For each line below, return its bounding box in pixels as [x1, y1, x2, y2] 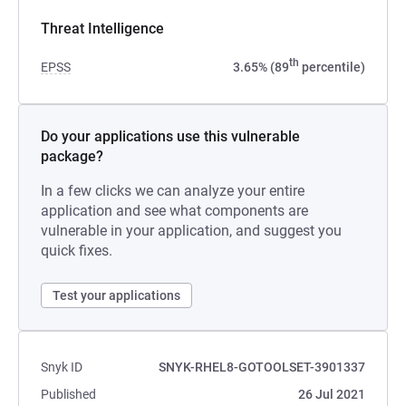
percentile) [299, 60, 365, 74]
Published [41, 387, 96, 401]
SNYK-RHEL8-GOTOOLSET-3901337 [159, 360, 365, 374]
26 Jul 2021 [298, 387, 365, 401]
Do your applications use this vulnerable [41, 128, 300, 145]
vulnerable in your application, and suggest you [41, 222, 342, 239]
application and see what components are [41, 202, 308, 219]
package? [41, 148, 103, 165]
